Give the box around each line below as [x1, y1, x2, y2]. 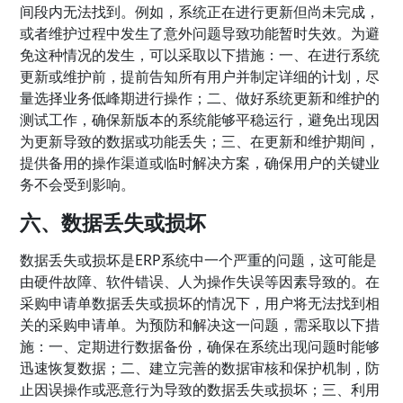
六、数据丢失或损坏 [20, 208, 207, 237]
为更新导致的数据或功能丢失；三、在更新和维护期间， [20, 131, 381, 151]
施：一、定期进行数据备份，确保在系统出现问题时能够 [20, 336, 381, 356]
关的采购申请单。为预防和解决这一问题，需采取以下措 [20, 315, 381, 335]
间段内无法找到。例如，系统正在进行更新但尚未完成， [20, 2, 381, 22]
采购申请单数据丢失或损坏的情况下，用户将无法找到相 [20, 293, 381, 313]
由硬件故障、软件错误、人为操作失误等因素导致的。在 [20, 272, 381, 291]
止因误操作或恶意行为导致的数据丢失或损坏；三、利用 [20, 380, 381, 399]
